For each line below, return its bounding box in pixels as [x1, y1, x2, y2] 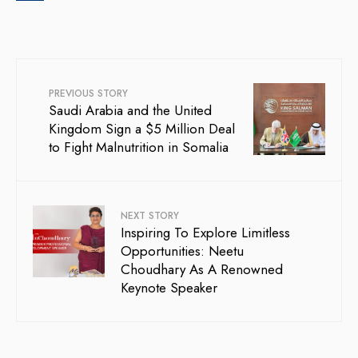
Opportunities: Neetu [121, 241, 244, 261]
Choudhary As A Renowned [121, 259, 283, 279]
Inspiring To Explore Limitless [121, 222, 290, 242]
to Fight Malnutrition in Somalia [49, 137, 229, 157]
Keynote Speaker [121, 277, 217, 297]
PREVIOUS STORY [49, 86, 128, 101]
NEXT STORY [121, 208, 179, 223]
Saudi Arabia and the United [49, 100, 212, 120]
